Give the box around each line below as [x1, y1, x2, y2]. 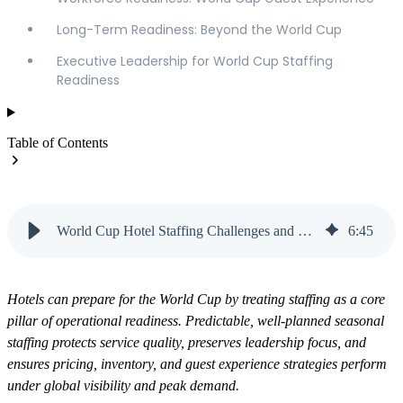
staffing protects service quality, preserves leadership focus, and [7, 334, 366, 350]
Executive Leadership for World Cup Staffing [57, 52, 333, 71]
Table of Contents [7, 135, 108, 151]
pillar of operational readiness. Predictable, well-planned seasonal [7, 312, 384, 328]
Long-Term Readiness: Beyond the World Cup [57, 21, 342, 40]
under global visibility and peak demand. [7, 377, 239, 393]
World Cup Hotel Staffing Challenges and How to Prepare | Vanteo [298, 222, 312, 238]
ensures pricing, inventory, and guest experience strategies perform [7, 355, 387, 372]
